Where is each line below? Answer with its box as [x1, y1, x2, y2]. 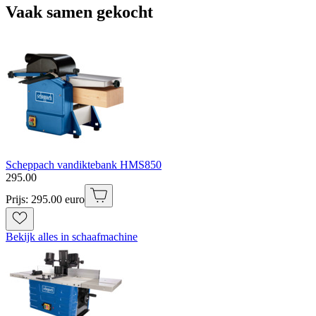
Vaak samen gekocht [6, 2, 153, 21]
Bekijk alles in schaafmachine [6, 230, 138, 243]
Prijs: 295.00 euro [6, 193, 85, 205]
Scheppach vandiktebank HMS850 [6, 158, 162, 171]
